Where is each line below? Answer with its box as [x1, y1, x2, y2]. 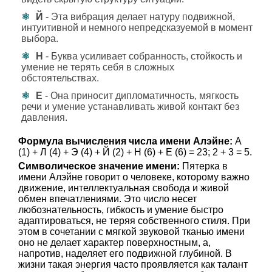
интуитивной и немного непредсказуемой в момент [21, 22, 253, 33]
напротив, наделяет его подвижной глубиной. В [18, 248, 232, 259]
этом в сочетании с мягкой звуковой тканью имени [18, 226, 245, 237]
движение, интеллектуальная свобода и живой [18, 183, 229, 193]
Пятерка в [180, 161, 228, 171]
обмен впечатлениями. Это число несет [18, 194, 197, 204]
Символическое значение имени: [18, 161, 180, 171]
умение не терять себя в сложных [21, 62, 174, 72]
